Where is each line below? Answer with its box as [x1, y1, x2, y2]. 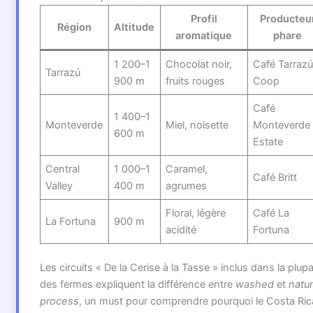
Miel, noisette [166, 118, 229, 131]
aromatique [175, 29, 233, 42]
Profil [190, 12, 217, 25]
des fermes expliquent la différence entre [39, 277, 235, 291]
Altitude [114, 20, 155, 34]
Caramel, [166, 162, 208, 175]
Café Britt [253, 170, 298, 184]
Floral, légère [166, 206, 226, 219]
